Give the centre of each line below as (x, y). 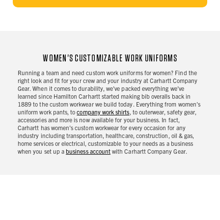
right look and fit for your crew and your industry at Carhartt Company (108, 81)
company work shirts (103, 112)
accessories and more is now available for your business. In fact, (99, 120)
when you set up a (42, 151)
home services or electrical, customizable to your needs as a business (106, 143)
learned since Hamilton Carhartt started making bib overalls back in (104, 96)
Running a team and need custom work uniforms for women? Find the (107, 73)
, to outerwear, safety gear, (163, 112)
